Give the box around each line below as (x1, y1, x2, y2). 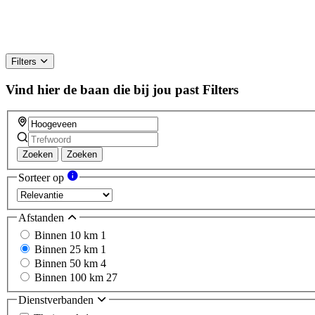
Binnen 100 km (34, 271, 106, 284)
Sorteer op (18, 172, 67, 184)
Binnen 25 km (34, 243, 101, 256)
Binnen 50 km (34, 257, 101, 270)
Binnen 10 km (34, 229, 101, 242)
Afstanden (18, 211, 67, 224)
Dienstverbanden (18, 294, 96, 307)
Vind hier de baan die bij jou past (6, 82, 199, 97)
